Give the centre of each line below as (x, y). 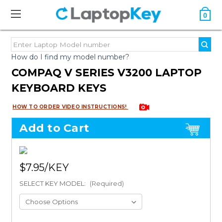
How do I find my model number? (70, 57)
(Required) (107, 184)
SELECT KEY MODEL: (54, 184)
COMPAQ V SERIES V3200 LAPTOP (107, 73)
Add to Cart (55, 128)
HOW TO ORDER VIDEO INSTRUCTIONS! (70, 107)
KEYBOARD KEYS (59, 88)
